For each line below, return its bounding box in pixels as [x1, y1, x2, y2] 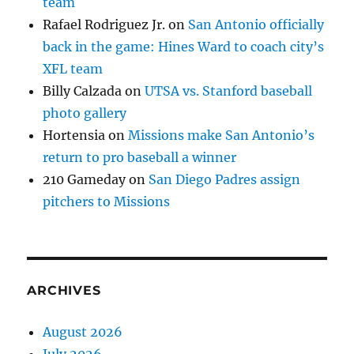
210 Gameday [43, 171, 126, 187]
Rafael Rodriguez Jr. [43, 17, 166, 32]
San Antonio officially [188, 17, 325, 32]
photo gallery [43, 105, 127, 121]
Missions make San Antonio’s [128, 127, 315, 143]
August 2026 [43, 324, 123, 340]
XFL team [43, 61, 104, 77]
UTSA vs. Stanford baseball [145, 83, 313, 99]
